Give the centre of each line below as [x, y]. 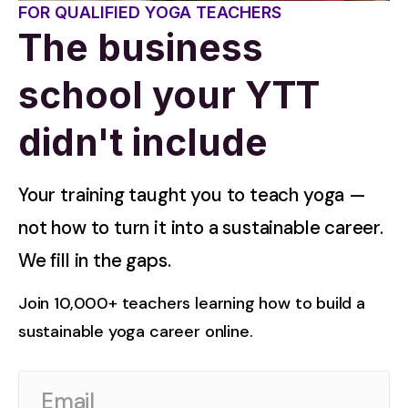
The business [141, 47]
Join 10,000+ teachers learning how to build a [192, 303]
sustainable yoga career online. [136, 331]
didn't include [143, 142]
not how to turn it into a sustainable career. [201, 227]
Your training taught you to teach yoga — [192, 194]
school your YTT [169, 95]
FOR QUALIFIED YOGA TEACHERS [150, 12]
